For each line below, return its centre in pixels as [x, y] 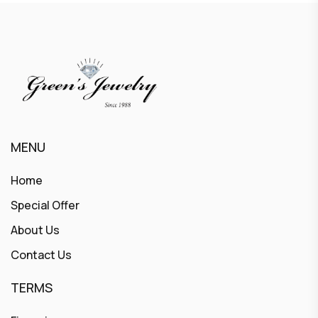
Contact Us [41, 255]
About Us [35, 230]
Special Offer [45, 205]
